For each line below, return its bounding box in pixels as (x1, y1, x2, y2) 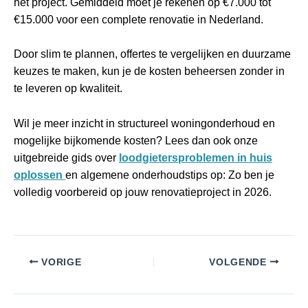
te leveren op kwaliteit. (14, 82, 122, 95)
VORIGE (38, 256, 82, 267)
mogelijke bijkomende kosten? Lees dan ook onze (14, 135, 258, 147)
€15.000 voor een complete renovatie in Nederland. (14, 13, 263, 25)
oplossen (14, 169, 63, 181)
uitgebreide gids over (14, 152, 119, 164)
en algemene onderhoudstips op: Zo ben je (65, 169, 274, 181)
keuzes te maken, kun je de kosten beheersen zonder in (14, 65, 285, 78)
